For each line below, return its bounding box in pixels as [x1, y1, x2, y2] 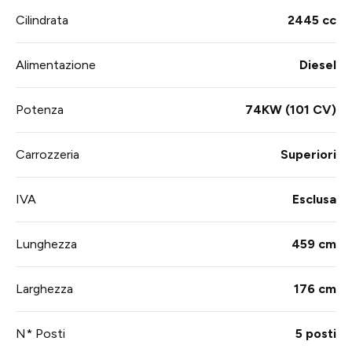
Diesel [299, 57, 336, 73]
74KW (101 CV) [245, 102, 336, 118]
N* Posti [16, 326, 65, 342]
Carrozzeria [16, 147, 79, 163]
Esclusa [292, 192, 336, 207]
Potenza [16, 102, 64, 118]
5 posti [295, 326, 336, 342]
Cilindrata [16, 13, 68, 28]
